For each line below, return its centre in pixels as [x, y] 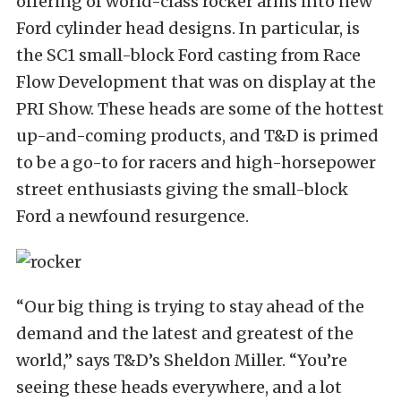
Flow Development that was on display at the [196, 82]
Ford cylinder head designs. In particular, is [188, 29]
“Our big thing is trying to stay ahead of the [190, 307]
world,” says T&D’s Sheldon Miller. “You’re [182, 361]
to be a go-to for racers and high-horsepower [196, 163]
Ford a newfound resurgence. [132, 217]
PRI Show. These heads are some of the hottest [200, 109]
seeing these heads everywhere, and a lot [179, 388]
